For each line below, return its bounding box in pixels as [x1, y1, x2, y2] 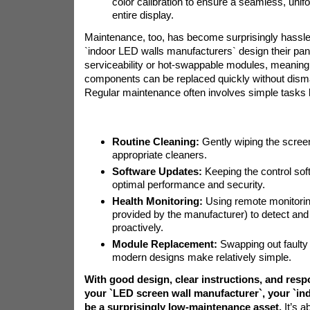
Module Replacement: [111, 238, 217, 250]
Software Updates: [111, 165, 202, 177]
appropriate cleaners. [111, 149, 207, 161]
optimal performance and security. [111, 179, 265, 190]
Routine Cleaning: [111, 136, 199, 147]
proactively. [111, 221, 163, 233]
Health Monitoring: [111, 195, 203, 207]
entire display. [111, 9, 174, 21]
